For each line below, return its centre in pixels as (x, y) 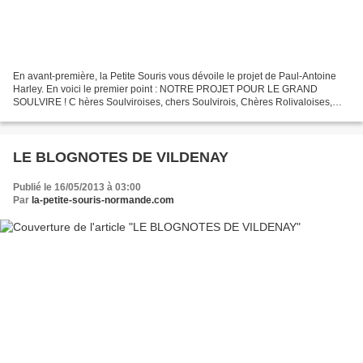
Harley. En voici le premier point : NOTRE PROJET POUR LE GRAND (165, 89)
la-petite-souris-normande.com (103, 200)
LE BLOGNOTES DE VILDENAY (121, 157)
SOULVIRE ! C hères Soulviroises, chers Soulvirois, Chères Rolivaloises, (173, 102)
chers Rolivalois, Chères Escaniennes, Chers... (116, 115)
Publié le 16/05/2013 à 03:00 (77, 187)
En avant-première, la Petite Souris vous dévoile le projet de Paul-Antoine (175, 76)
